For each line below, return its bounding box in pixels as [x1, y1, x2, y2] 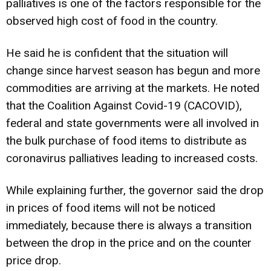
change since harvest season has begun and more [6, 63, 260, 77]
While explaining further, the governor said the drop [6, 183, 264, 197]
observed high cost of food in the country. [6, 13, 218, 28]
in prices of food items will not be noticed [6, 200, 215, 215]
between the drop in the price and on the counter [6, 235, 252, 250]
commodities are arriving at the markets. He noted [6, 80, 260, 95]
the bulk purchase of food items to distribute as [6, 133, 247, 148]
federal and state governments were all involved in [6, 116, 259, 130]
